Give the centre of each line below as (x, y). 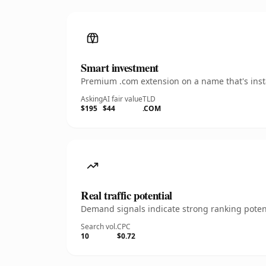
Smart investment (120, 67)
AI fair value (123, 99)
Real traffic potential (126, 195)
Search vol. (99, 227)
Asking (92, 99)
